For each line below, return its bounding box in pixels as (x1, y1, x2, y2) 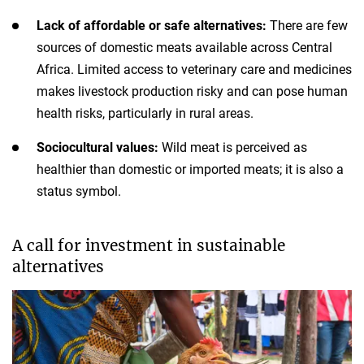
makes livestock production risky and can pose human (37, 84, 348, 100)
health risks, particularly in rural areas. (37, 106, 253, 122)
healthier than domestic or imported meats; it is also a (37, 162, 344, 178)
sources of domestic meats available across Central (37, 40, 332, 56)
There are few (266, 18, 348, 34)
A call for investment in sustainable (12, 236, 285, 256)
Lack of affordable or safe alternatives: (37, 18, 266, 34)
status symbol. (37, 184, 121, 200)
